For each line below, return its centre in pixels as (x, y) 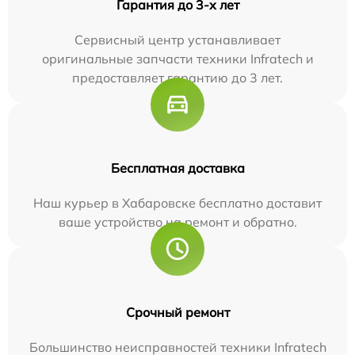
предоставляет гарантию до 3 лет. (177, 78)
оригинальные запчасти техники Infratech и (177, 59)
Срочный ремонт (177, 313)
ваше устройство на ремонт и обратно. (177, 222)
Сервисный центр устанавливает (177, 40)
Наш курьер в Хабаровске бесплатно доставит (177, 203)
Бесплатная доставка (177, 168)
